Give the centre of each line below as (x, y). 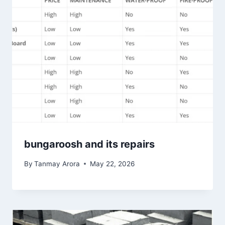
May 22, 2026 (113, 163)
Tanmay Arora (57, 163)
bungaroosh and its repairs (89, 144)
